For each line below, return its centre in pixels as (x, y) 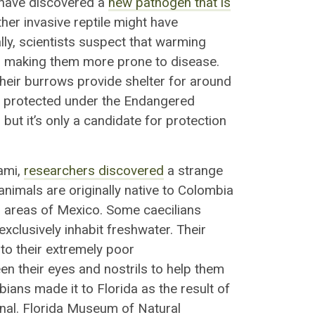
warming (181, 42)
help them (195, 270)
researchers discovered (94, 171)
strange (201, 171)
